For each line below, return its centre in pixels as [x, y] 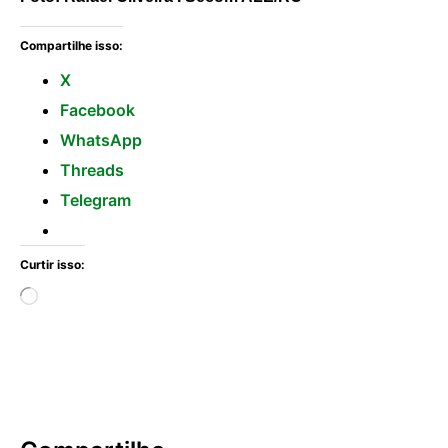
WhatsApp [101, 139]
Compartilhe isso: [71, 45]
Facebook [97, 109]
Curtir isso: [52, 264]
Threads [92, 169]
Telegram [95, 199]
